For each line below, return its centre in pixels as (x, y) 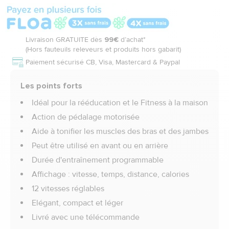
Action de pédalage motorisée (86, 117)
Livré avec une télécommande (86, 217)
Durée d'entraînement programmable (98, 160)
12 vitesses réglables (68, 189)
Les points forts (51, 86)
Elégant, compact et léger (77, 203)
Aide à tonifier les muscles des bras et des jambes (120, 131)
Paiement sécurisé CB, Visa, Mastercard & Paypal (103, 62)
